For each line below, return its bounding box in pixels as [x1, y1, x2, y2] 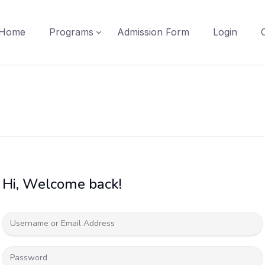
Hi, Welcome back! [2, 174, 122, 193]
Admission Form [117, 26, 189, 38]
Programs [49, 26, 93, 38]
